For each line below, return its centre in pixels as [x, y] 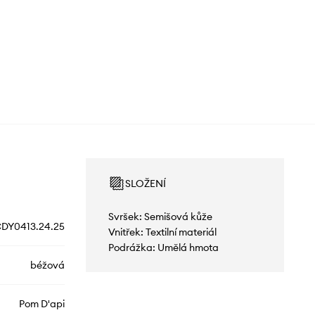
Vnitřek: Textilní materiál [162, 232]
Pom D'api [41, 303]
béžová [47, 265]
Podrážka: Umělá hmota [163, 247]
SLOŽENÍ [145, 183]
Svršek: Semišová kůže [160, 216]
